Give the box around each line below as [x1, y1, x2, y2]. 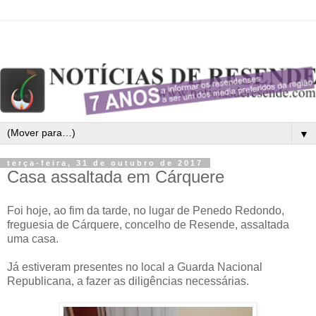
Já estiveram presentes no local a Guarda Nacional [7, 260, 262, 273]
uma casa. [7, 232, 59, 245]
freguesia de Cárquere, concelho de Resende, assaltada [7, 218, 289, 231]
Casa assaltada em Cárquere [7, 166, 224, 186]
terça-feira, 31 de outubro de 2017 [7, 158, 203, 167]
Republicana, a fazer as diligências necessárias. [7, 274, 249, 287]
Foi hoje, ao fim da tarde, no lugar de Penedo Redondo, [7, 204, 284, 217]
